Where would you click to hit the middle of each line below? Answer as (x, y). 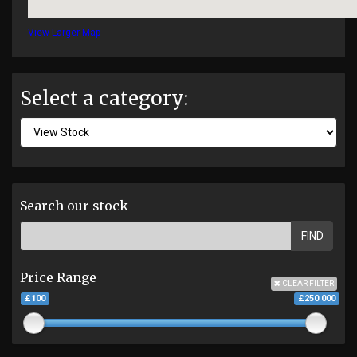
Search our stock (74, 206)
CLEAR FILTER (307, 284)
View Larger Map (64, 33)
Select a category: (104, 99)
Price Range (58, 278)
